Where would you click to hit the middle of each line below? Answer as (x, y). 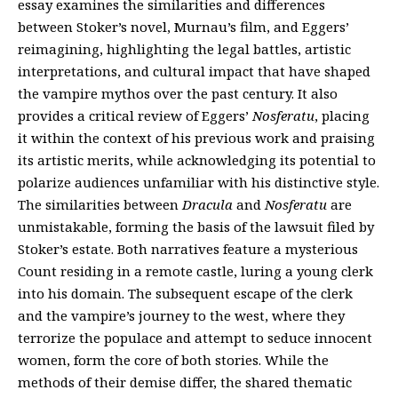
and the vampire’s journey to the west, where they (181, 315)
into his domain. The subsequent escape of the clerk (185, 293)
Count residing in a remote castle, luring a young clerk (195, 271)
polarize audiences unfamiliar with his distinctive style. (199, 182)
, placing (342, 115)
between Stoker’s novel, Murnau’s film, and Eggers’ (183, 27)
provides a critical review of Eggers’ (135, 115)
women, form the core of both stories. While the (173, 360)
